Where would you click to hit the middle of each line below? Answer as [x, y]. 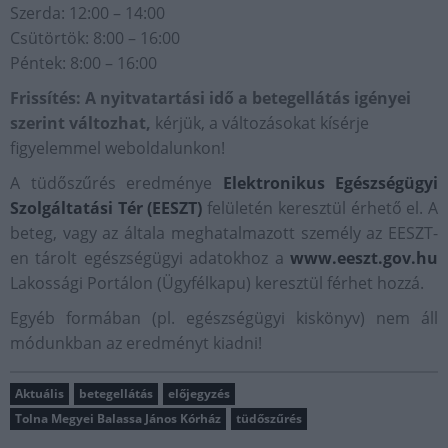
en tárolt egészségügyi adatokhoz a [150, 258]
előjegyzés [199, 394]
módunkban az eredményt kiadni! [136, 343]
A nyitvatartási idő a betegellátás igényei [248, 98]
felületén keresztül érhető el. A [320, 208]
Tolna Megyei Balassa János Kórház [118, 419]
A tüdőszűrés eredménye [116, 183]
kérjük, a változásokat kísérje [260, 123]
